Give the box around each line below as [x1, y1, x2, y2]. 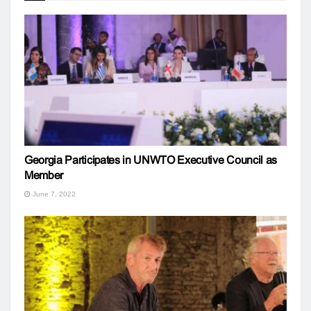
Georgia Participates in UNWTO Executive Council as [24, 154, 277, 166]
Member [24, 169, 64, 181]
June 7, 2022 [31, 190, 76, 198]
